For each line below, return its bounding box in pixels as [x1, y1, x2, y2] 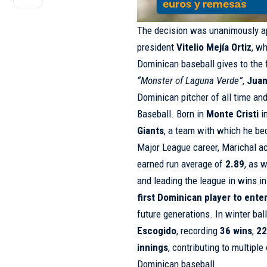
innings [137, 241, 169, 254]
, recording [176, 225, 221, 237]
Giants [137, 125, 164, 137]
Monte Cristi [206, 108, 259, 120]
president [137, 41, 177, 54]
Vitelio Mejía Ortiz [176, 41, 252, 54]
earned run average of [137, 158, 226, 170]
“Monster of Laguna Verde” [137, 74, 243, 87]
